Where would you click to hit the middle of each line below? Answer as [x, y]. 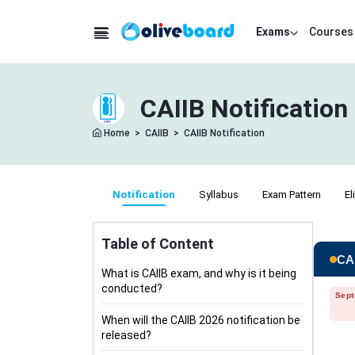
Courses [331, 32]
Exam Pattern [292, 195]
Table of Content [158, 244]
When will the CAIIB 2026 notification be [201, 320]
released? [126, 335]
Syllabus [219, 195]
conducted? [132, 288]
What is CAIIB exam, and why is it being [199, 273]
